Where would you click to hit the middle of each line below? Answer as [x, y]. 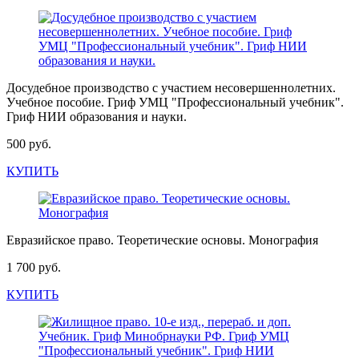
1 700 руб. [34, 267]
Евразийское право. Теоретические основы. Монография [162, 240]
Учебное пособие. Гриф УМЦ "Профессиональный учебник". [175, 102]
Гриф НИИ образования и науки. [97, 117]
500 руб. [29, 144]
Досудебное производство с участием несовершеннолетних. [171, 88]
